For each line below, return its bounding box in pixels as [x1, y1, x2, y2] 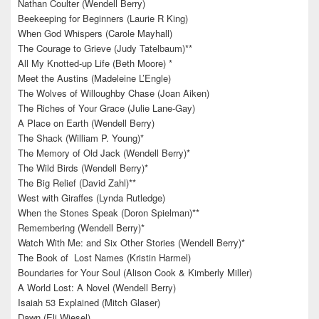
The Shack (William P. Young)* [18, 131, 144, 145]
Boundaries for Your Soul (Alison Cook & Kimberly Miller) [18, 266, 252, 280]
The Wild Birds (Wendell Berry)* [18, 161, 148, 175]
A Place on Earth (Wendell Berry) [18, 116, 155, 130]
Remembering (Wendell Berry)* [18, 221, 145, 235]
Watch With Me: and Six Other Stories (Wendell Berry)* [18, 236, 245, 250]
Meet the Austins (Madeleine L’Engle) [18, 71, 171, 85]
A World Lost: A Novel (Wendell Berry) [18, 281, 176, 295]
